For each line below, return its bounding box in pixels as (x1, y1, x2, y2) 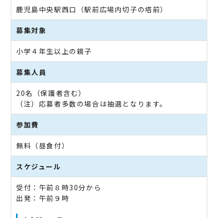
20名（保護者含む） (16, 88, 86, 98)
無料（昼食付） (16, 140, 70, 150)
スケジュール (16, 161, 61, 171)
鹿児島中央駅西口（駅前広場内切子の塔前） (16, 4, 168, 14)
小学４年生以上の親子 (16, 46, 92, 56)
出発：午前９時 (16, 193, 70, 203)
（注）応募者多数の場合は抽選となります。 (16, 98, 167, 109)
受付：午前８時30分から (16, 182, 102, 192)
